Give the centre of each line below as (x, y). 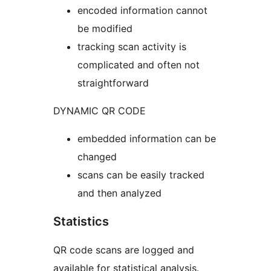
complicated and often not (139, 64)
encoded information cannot (142, 10)
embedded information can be (147, 138)
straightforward (113, 83)
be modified (105, 28)
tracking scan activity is (132, 46)
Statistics (81, 221)
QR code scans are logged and (124, 250)
